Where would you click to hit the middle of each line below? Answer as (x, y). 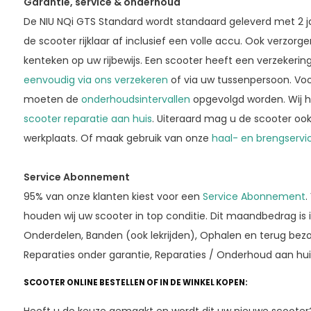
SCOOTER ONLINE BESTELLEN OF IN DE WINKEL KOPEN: (135, 282)
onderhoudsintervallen (135, 99)
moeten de (52, 99)
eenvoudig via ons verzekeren (95, 79)
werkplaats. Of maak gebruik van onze (117, 138)
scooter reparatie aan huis (87, 118)
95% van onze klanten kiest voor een (113, 196)
